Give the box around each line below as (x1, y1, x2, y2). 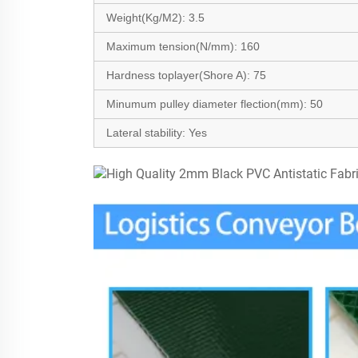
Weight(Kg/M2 (106, 10, 178, 24)
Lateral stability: (106, 125, 189, 139)
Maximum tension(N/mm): (106, 39, 241, 53)
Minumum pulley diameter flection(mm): (106, 97, 310, 110)
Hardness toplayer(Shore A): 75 (106, 68, 266, 82)
